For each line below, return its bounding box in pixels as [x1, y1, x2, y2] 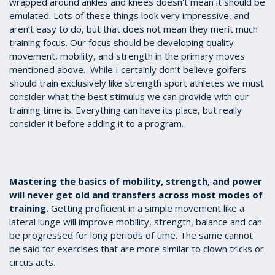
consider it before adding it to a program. [9, 117, 186, 130]
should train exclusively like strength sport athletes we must [9, 77, 264, 90]
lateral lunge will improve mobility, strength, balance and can [9, 215, 262, 228]
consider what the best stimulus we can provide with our [9, 90, 249, 103]
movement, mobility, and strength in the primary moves [9, 50, 245, 63]
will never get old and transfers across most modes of [9, 188, 263, 201]
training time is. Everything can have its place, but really [9, 104, 242, 117]
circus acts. [9, 256, 55, 269]
